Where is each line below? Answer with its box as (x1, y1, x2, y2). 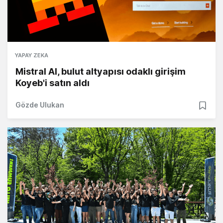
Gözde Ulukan (15, 100, 64, 109)
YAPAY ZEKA (15, 51, 48, 59)
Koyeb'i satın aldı (15, 77, 90, 88)
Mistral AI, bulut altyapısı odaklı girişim (15, 66, 186, 77)
